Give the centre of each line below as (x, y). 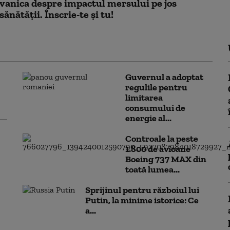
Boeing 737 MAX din (166, 159)
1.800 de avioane (158, 149)
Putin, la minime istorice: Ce (142, 200)
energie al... (148, 118)
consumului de (155, 108)
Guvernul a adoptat (164, 77)
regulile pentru (156, 87)
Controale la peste (162, 139)
